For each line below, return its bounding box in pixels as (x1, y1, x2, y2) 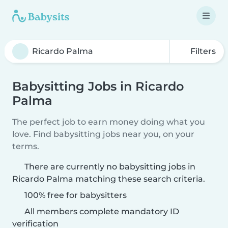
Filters (188, 46, 216, 56)
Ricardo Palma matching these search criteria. (12, 174, 205, 184)
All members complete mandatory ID (22, 207, 179, 216)
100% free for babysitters (22, 190, 127, 200)
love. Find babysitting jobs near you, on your (12, 129, 194, 139)
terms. (12, 141, 39, 151)
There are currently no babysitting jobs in (24, 162, 195, 172)
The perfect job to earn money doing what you (12, 117, 205, 127)
